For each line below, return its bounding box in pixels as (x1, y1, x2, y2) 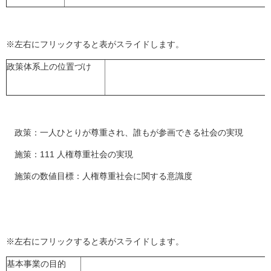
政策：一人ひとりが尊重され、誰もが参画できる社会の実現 (6, 128, 243, 137)
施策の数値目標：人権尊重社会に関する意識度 (6, 171, 192, 181)
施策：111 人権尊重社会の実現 (6, 149, 133, 159)
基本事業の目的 (7, 259, 66, 269)
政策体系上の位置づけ (7, 62, 91, 71)
